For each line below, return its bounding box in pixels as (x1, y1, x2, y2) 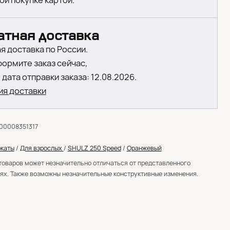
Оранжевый (126, 144, 162, 152)
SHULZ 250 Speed (67, 144, 121, 152)
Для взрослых (20, 144, 64, 152)
